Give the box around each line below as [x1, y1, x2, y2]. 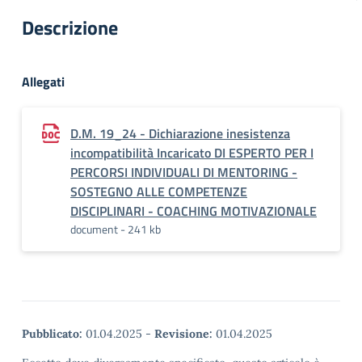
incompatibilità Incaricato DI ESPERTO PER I [70, 143, 314, 162]
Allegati [22, 72, 65, 91]
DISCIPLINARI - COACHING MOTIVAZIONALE [70, 201, 317, 221]
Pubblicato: [22, 326, 82, 341]
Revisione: [154, 326, 213, 341]
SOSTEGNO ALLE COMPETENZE [70, 182, 247, 201]
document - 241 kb [70, 221, 161, 238]
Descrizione [22, 13, 118, 42]
